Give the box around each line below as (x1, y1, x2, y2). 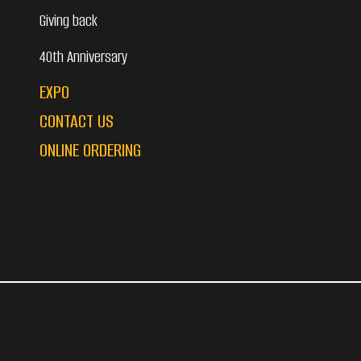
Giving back (39, 9, 98, 31)
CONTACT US (39, 108, 114, 134)
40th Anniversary (39, 45, 127, 68)
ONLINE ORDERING (39, 137, 141, 163)
